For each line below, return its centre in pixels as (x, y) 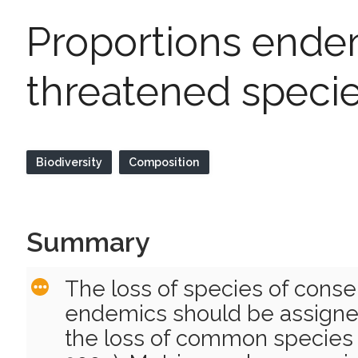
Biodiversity (69, 163)
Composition (164, 163)
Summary (88, 243)
